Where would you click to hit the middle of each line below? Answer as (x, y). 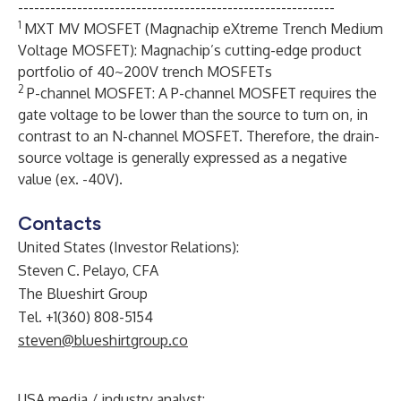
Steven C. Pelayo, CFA (88, 270)
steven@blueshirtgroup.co (103, 340)
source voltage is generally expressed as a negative (183, 158)
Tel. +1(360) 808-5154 (85, 317)
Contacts (60, 223)
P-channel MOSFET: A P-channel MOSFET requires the (202, 93)
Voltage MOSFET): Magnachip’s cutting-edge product (190, 50)
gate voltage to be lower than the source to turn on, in (193, 115)
